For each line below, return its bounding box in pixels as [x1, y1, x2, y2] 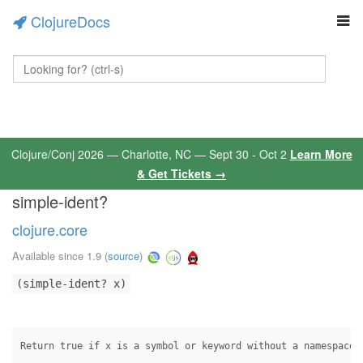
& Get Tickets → [137, 165, 226, 181]
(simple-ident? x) [16, 277, 126, 290]
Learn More [289, 146, 352, 162]
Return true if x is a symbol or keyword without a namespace [20, 340, 355, 352]
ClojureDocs [31, 11, 110, 32]
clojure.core [12, 219, 88, 240]
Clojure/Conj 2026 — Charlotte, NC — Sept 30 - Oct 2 [11, 146, 290, 162]
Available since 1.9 [12, 248, 101, 264]
